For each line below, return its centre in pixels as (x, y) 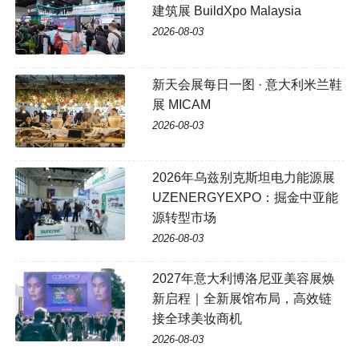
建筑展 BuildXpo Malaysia (226, 11)
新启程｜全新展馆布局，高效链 (242, 298)
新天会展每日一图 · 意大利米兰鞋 (247, 84)
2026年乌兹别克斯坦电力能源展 (243, 177)
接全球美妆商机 (197, 318)
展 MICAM (181, 104)
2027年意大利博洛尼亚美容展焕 (243, 278)
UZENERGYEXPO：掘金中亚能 (245, 197)
